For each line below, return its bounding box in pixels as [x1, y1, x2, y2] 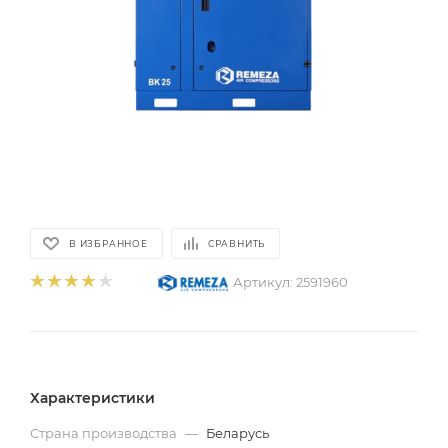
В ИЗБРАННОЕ [69, 238, 148, 249]
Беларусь [206, 425, 269, 441]
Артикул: [233, 273, 293, 290]
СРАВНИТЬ [207, 238, 266, 249]
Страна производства [30, 425, 180, 441]
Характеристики [30, 389, 155, 407]
